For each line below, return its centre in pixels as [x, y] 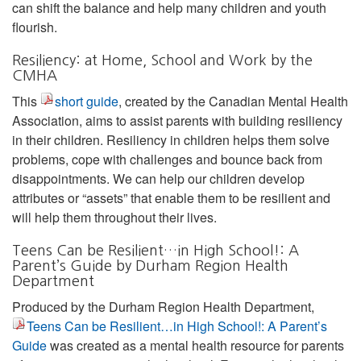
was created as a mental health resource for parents [195, 345]
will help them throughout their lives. [114, 217]
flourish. [35, 27]
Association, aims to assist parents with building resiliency [177, 120]
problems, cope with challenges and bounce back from [167, 159]
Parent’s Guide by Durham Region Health [150, 266]
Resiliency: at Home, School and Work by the [162, 60]
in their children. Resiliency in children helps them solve [171, 139]
